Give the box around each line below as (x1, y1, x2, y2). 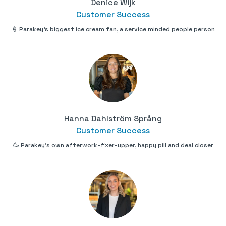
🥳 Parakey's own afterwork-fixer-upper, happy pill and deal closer (13, 141, 213, 150)
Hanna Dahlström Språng (64, 113, 162, 124)
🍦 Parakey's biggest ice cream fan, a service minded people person (11, 25, 215, 34)
